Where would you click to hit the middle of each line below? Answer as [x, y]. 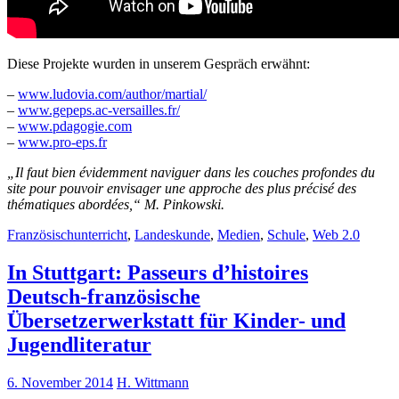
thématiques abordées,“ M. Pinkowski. [116, 205]
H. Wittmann [153, 383]
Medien [239, 235]
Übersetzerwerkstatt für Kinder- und [176, 321]
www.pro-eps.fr [62, 142]
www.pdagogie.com [75, 126]
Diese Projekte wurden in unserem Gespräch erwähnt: [159, 64]
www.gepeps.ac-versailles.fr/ [99, 110]
